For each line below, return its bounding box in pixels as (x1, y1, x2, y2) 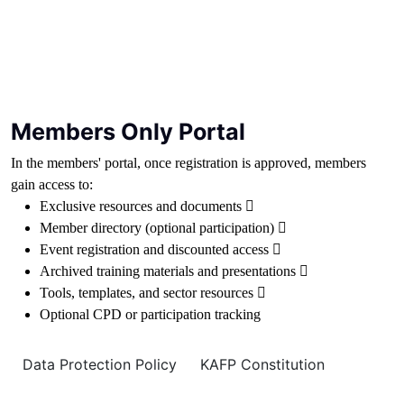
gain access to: (11, 176, 93, 192)
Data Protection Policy (23, 354, 177, 373)
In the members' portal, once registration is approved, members (11, 154, 366, 170)
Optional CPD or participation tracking (40, 306, 261, 322)
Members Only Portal (11, 117, 245, 145)
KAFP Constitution (200, 354, 325, 373)
